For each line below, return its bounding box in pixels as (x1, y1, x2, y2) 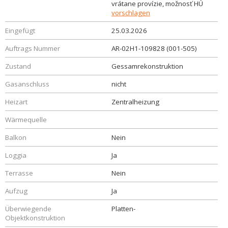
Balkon (5, 133, 26, 142)
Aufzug (5, 186, 27, 195)
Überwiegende (5, 204, 51, 213)
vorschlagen (111, 8, 150, 17)
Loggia (5, 151, 26, 160)
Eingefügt (5, 26, 35, 35)
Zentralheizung (111, 97, 159, 106)
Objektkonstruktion (5, 213, 65, 222)
